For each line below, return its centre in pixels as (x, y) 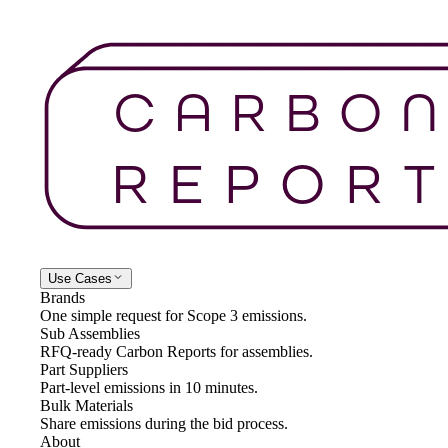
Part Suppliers (84, 369)
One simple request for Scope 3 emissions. (173, 315)
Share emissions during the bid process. (164, 423)
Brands (62, 297)
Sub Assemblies (90, 333)
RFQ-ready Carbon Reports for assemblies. (176, 351)
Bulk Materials (86, 405)
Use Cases (80, 278)
